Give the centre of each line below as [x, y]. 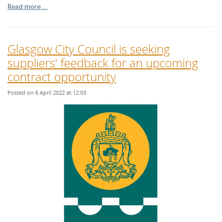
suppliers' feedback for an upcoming [103, 63]
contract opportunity [62, 77]
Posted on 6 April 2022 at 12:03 [47, 92]
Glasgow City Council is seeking [89, 49]
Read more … [28, 6]
